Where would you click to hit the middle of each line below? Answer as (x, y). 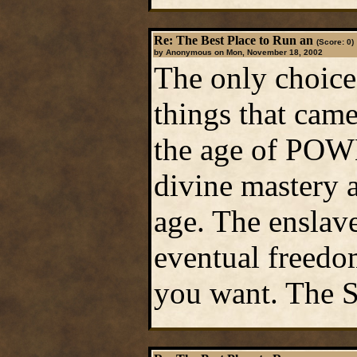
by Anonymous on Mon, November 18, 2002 (238, 52)
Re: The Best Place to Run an (233, 40)
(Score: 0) (335, 42)
